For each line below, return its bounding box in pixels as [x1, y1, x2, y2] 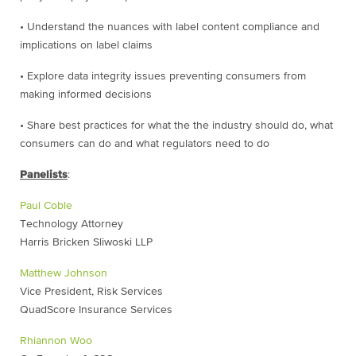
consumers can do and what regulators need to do [20, 138, 269, 150]
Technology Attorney [20, 219, 123, 230]
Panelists [20, 169, 68, 181]
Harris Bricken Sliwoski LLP [20, 237, 153, 249]
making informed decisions [20, 89, 152, 101]
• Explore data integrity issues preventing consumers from [20, 71, 306, 83]
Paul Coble [20, 200, 72, 212]
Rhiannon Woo [20, 335, 92, 347]
